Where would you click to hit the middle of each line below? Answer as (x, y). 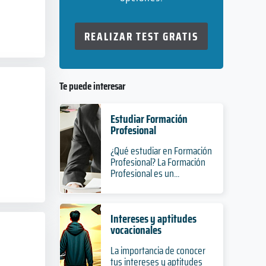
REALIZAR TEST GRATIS (141, 36)
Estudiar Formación (149, 119)
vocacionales (136, 230)
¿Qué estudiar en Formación (161, 151)
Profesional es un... (145, 173)
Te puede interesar (92, 86)
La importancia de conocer (158, 251)
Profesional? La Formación (158, 162)
